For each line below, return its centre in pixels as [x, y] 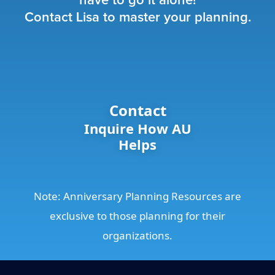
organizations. [137, 235]
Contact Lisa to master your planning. [137, 18]
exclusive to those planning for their [137, 216]
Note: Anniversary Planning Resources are [137, 196]
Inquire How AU [137, 128]
